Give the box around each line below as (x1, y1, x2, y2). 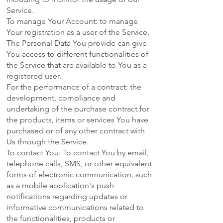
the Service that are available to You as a (6, 60, 147, 70)
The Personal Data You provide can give (6, 38, 147, 48)
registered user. (6, 71, 61, 81)
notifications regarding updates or (6, 192, 127, 202)
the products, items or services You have (6, 115, 148, 125)
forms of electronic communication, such (6, 170, 152, 180)
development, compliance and (6, 93, 115, 103)
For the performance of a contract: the (6, 82, 141, 92)
